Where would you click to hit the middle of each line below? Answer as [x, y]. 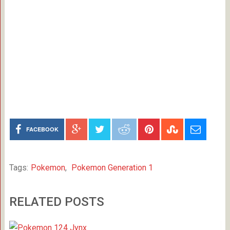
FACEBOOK [43, 129]
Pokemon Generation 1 [112, 168]
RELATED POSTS [56, 202]
